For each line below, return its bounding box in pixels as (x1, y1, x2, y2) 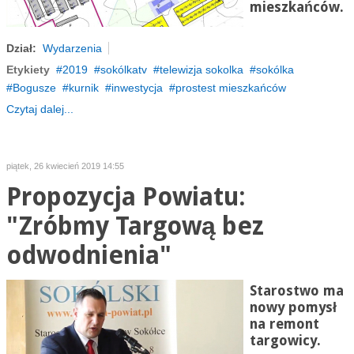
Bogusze (12, 81, 56, 94)
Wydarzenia (42, 42, 102, 55)
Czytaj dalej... (6, 103, 73, 115)
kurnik (68, 81, 99, 94)
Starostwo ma (249, 283, 344, 299)
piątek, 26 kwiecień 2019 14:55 (6, 161, 124, 171)
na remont (249, 316, 319, 332)
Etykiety (6, 63, 50, 76)
